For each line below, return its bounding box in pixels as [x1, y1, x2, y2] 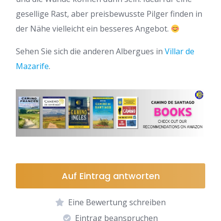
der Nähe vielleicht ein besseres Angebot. [16, 23, 171, 34]
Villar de [165, 46, 194, 57]
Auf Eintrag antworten [61, 170, 160, 182]
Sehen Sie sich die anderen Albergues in [16, 46, 165, 57]
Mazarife [16, 61, 49, 72]
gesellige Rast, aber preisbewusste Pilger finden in [16, 8, 202, 19]
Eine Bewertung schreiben [68, 197, 166, 208]
